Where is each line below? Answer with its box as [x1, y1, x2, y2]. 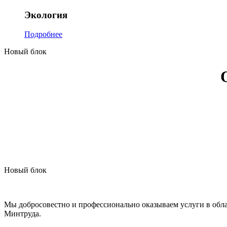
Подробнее [24, 30, 62, 39]
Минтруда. [4, 209, 41, 218]
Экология [24, 9, 67, 20]
